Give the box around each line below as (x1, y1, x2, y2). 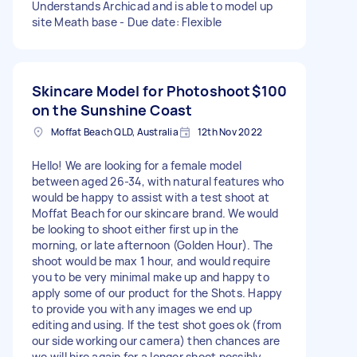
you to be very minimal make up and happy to (32, 269, 269, 284)
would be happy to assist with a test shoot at (32, 189, 270, 205)
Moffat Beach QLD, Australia (51, 124, 178, 139)
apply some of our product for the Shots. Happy (32, 284, 283, 300)
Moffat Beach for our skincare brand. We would (32, 205, 279, 221)
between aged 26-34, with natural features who (32, 173, 284, 189)
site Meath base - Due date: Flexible (32, 14, 222, 29)
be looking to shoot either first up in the (32, 221, 239, 237)
